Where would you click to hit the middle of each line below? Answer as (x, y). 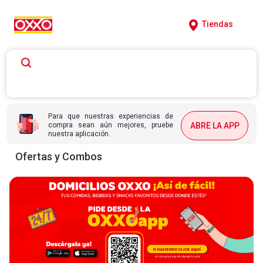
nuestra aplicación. (80, 134)
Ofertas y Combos (59, 156)
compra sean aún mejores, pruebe (111, 125)
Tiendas (218, 24)
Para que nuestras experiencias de (111, 116)
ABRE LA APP (215, 126)
